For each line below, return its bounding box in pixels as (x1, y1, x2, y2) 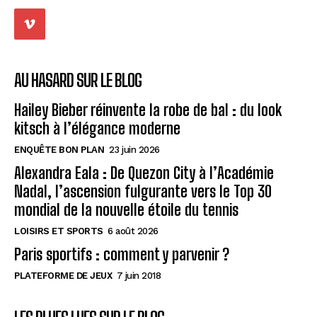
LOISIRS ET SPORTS (14, 225, 103, 236)
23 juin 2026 (108, 144, 160, 155)
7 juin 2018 (116, 270, 161, 281)
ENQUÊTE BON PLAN (14, 144, 104, 155)
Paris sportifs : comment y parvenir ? (14, 244, 229, 264)
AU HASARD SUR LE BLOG (14, 69, 142, 91)
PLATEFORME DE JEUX (14, 270, 112, 281)
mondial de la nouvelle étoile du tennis (14, 200, 238, 219)
